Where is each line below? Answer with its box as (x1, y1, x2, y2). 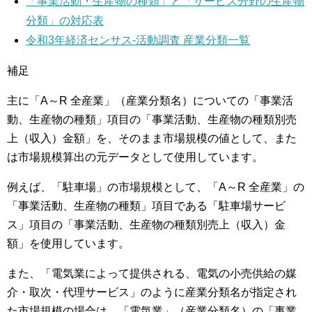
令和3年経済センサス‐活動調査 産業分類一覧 (26, 34, 251, 46)
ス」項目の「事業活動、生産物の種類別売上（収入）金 (7, 219, 286, 231)
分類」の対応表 (26, 15, 104, 26)
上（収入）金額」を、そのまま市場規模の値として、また (7, 132, 297, 144)
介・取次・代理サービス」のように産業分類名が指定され (7, 286, 297, 298)
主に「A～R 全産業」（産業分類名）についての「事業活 (7, 95, 293, 107)
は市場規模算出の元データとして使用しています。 (7, 151, 263, 163)
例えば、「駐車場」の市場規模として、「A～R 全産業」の (7, 181, 304, 193)
